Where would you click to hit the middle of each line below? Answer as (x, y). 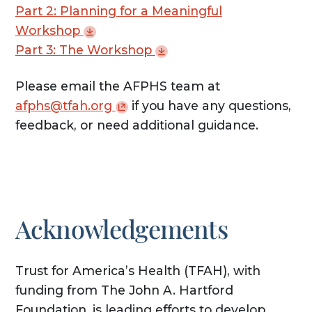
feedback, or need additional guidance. (136, 125)
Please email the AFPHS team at (117, 86)
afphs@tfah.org (65, 106)
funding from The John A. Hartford (124, 290)
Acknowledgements (121, 229)
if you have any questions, (209, 106)
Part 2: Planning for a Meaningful (118, 11)
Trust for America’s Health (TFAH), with (138, 271)
